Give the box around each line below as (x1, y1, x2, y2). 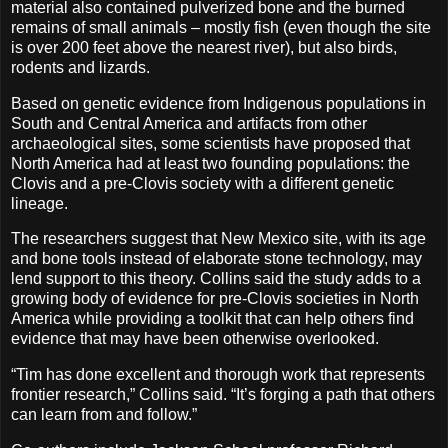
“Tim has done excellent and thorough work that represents (11, 366, 425, 384)
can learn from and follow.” (11, 406, 197, 424)
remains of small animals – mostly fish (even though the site (11, 18, 431, 36)
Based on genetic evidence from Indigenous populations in (11, 94, 426, 112)
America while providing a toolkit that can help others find (11, 310, 414, 328)
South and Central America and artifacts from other (11, 114, 367, 132)
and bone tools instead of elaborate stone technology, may (11, 250, 422, 268)
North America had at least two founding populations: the (11, 154, 410, 172)
